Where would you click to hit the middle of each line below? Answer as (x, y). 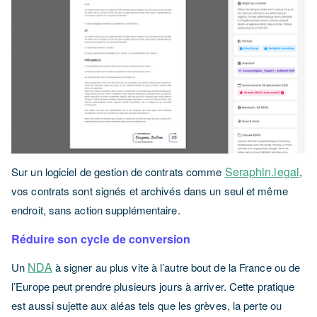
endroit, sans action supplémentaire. (96, 209)
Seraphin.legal (262, 171)
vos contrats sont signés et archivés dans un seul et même (150, 190)
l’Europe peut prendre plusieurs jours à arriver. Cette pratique (153, 286)
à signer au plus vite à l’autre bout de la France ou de (176, 267)
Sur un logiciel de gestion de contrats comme (118, 171)
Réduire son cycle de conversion (103, 238)
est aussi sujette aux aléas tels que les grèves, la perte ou (147, 305)
